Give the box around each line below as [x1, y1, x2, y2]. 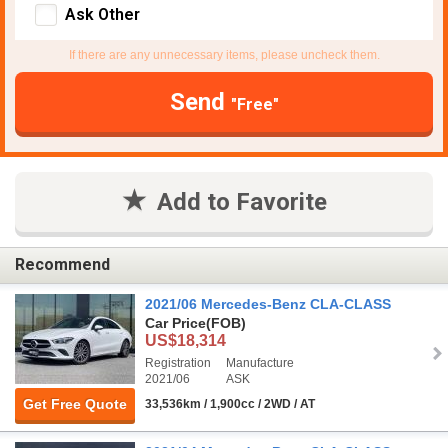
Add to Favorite [156, 187, 327, 216]
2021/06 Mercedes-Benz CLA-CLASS [145, 295, 391, 312]
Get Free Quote [23, 395, 127, 412]
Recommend [15, 255, 110, 275]
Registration [145, 355, 211, 370]
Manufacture [226, 355, 294, 370]
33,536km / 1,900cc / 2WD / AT [145, 396, 315, 411]
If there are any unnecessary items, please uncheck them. [68, 47, 380, 62]
